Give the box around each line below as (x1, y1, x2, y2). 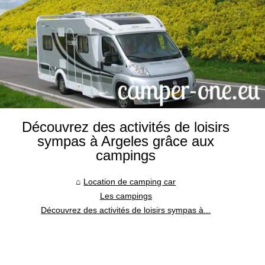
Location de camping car (83, 176, 176, 186)
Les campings (99, 190, 152, 201)
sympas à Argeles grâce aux (37, 132, 215, 149)
